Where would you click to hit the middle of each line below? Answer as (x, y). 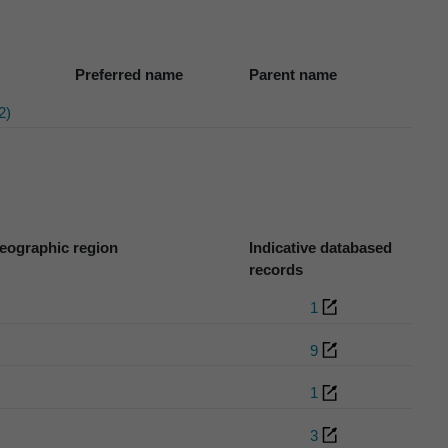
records (276, 269)
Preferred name (128, 74)
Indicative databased (321, 247)
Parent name (293, 74)
